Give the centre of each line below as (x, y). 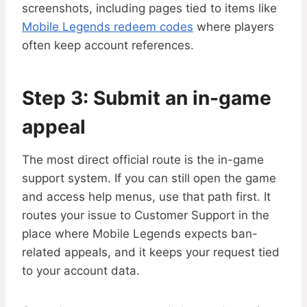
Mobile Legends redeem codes (108, 27)
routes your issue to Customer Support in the (146, 216)
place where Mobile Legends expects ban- (140, 234)
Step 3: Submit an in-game (147, 98)
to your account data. (81, 271)
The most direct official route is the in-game (143, 160)
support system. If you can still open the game (149, 179)
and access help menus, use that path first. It (146, 197)
